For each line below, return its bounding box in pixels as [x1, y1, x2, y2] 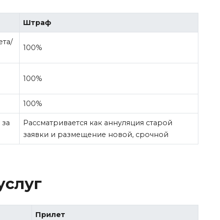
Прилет [35, 210, 66, 219]
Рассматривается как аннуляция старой [23, 118, 173, 127]
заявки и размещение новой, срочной [23, 130, 169, 139]
